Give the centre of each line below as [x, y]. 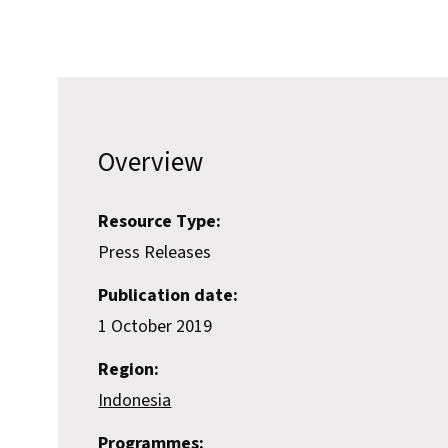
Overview [151, 163]
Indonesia [135, 401]
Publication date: [168, 296]
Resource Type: [160, 222]
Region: [129, 370]
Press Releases [155, 253]
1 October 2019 [155, 327]
